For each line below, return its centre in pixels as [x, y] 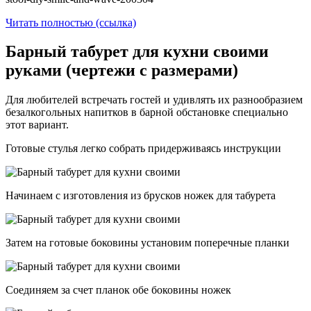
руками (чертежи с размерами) [122, 70]
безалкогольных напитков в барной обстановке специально [147, 112]
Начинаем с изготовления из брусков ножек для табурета [141, 196]
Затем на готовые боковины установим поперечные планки [148, 243]
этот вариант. [37, 125]
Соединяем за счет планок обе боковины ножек [118, 290]
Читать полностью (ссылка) [71, 22]
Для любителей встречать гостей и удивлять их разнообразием [154, 100]
